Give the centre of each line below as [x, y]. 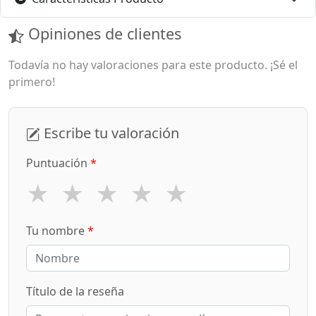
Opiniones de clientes [103, 34]
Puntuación [58, 163]
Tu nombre [57, 231]
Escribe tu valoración [110, 133]
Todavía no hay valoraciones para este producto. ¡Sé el [153, 65]
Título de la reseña [75, 292]
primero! [32, 81]
